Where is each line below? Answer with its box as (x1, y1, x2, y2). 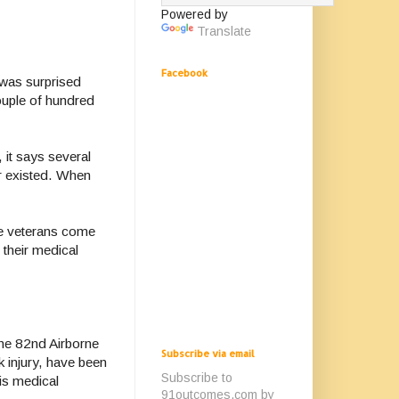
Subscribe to (161, 370, 232, 385)
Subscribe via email (161, 347, 255, 360)
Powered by (161, 7, 228, 21)
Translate (197, 24, 251, 38)
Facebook (161, 67, 208, 79)
